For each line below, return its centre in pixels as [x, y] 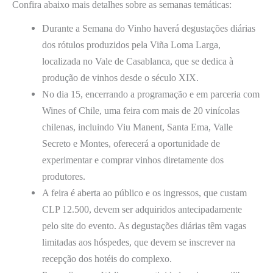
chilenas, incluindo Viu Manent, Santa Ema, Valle [138, 127]
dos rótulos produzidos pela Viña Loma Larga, [132, 44]
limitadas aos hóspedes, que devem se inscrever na [139, 242]
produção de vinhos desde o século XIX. [121, 77]
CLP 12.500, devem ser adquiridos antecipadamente [142, 209]
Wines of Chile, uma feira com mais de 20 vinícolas [141, 110]
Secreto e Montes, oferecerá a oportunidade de [131, 143]
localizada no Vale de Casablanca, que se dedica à [138, 61]
